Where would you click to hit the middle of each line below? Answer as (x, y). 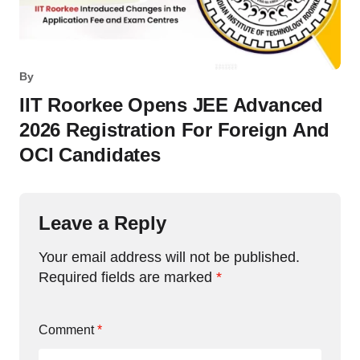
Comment (68, 330)
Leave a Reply (102, 223)
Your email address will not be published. (169, 258)
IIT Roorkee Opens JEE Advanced (171, 105)
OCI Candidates (90, 155)
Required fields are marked (127, 278)
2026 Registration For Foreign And (175, 130)
